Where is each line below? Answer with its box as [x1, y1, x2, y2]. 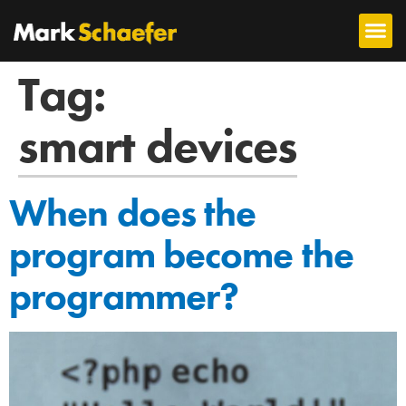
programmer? [9, 271, 239, 321]
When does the [9, 188, 256, 237]
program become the [9, 229, 353, 279]
